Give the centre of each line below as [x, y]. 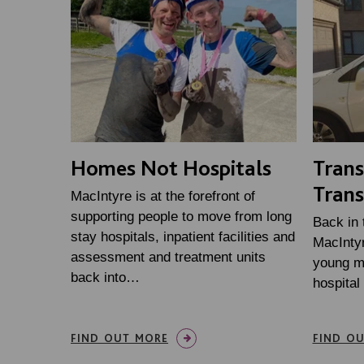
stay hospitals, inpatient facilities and [183, 237]
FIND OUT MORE [119, 338]
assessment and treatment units [168, 258]
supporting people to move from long [181, 217]
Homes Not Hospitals [171, 168]
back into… [105, 278]
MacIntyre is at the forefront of [163, 197]
